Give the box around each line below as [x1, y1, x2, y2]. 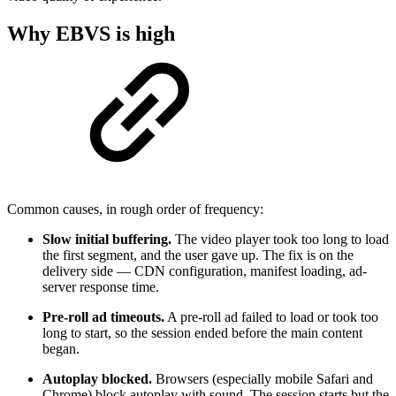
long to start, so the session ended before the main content [42, 325, 362, 341]
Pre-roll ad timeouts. [42, 309, 164, 325]
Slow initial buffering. [42, 232, 171, 247]
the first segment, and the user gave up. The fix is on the [42, 247, 354, 263]
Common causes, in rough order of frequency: [7, 202, 263, 217]
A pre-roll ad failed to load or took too [164, 309, 378, 325]
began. [42, 341, 80, 357]
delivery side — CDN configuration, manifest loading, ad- [42, 263, 367, 279]
